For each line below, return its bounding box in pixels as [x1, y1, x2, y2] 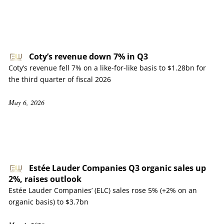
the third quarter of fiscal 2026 [8, 74, 111, 84]
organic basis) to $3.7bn [8, 197, 88, 206]
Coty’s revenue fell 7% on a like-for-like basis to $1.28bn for [8, 63, 206, 72]
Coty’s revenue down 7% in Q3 [29, 51, 148, 62]
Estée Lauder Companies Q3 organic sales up [29, 162, 206, 173]
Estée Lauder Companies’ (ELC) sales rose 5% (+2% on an [8, 185, 197, 195]
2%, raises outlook [8, 173, 81, 184]
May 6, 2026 [8, 97, 44, 107]
